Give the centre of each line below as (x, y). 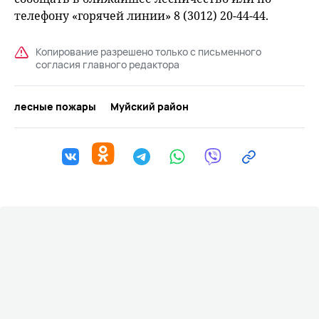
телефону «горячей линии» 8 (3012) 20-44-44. (141, 16)
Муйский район (150, 107)
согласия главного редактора (108, 65)
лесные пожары (55, 107)
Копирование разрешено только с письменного (148, 52)
